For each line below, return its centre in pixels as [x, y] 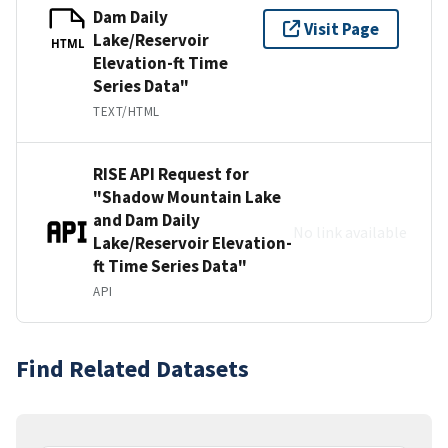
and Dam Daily [146, 219]
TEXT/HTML [126, 111]
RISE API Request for [171, 173]
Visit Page [341, 28]
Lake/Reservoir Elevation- [192, 242]
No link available [350, 231]
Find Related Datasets [132, 368]
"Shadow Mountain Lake [187, 196]
